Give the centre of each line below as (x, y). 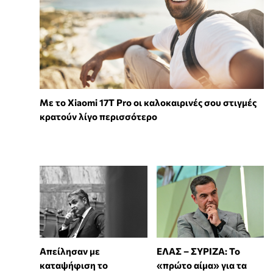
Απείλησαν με (70, 251)
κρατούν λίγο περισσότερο (98, 117)
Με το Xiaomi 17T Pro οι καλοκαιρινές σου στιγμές (148, 103)
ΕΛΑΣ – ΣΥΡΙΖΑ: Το (198, 251)
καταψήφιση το (74, 265)
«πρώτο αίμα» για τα (201, 265)
